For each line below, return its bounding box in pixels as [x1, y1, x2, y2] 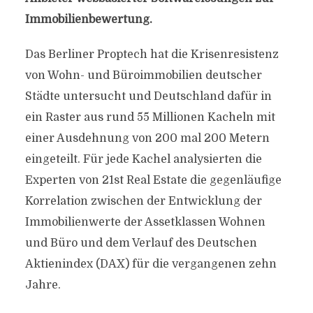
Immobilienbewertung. [24, 13, 152, 26]
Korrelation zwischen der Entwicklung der [24, 195, 262, 208]
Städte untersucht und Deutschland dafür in [24, 90, 272, 103]
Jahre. [24, 279, 61, 291]
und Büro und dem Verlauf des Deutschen [24, 237, 257, 249]
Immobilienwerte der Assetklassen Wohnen [24, 216, 265, 228]
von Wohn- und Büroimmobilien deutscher [24, 69, 262, 82]
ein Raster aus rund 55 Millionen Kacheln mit [24, 111, 275, 124]
